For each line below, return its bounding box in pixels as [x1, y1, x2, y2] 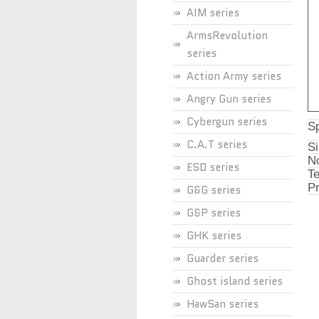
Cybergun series [187, 114, 267, 130]
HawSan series [187, 296, 258, 312]
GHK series [187, 228, 241, 244]
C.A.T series [187, 137, 247, 152]
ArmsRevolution [187, 28, 268, 43]
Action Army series [187, 68, 281, 84]
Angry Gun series [187, 91, 271, 107]
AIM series [187, 5, 239, 21]
